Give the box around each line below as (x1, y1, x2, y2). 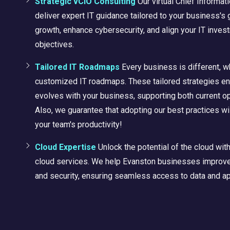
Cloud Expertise (35, 142, 96, 152)
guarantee (68, 105, 105, 115)
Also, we (35, 105, 68, 115)
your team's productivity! (35, 119, 122, 129)
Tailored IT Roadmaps (35, 62, 120, 72)
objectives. (35, 39, 74, 49)
